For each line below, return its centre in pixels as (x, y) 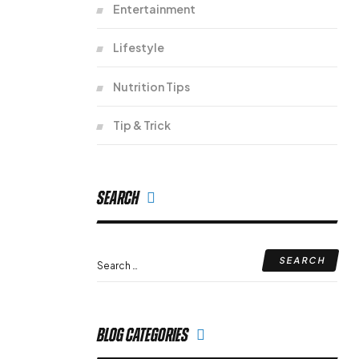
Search (118, 198)
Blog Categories (143, 335)
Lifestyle (139, 47)
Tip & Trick (142, 125)
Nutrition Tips (151, 86)
